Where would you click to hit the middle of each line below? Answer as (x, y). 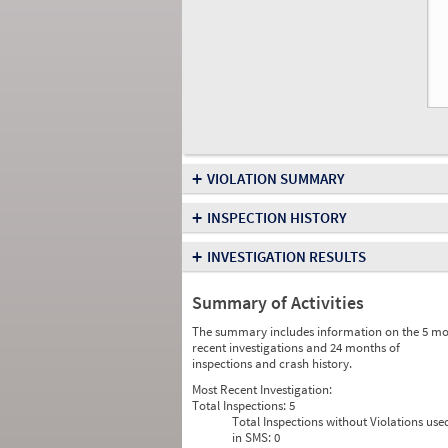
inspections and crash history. (272, 363)
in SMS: (253, 437)
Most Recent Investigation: (262, 389)
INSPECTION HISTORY (277, 217)
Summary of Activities (278, 302)
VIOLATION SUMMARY (276, 178)
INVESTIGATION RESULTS (286, 256)
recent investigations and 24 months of (296, 347)
